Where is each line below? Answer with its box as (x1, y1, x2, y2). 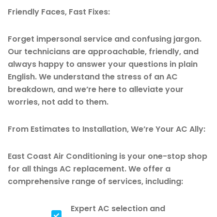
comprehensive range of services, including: (8, 175, 183, 187)
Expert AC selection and (71, 202, 165, 214)
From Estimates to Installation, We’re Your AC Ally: (8, 123, 205, 135)
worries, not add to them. (8, 96, 108, 108)
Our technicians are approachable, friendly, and (8, 46, 199, 57)
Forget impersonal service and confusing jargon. (8, 33, 201, 45)
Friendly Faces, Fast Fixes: (8, 6, 110, 17)
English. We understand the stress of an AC (8, 71, 178, 82)
